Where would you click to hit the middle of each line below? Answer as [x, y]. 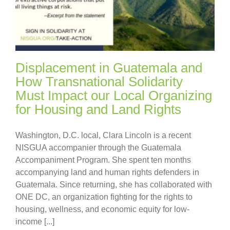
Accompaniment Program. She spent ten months [103, 160]
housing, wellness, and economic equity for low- [102, 209]
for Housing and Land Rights [98, 109]
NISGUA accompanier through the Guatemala [98, 147]
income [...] [35, 221]
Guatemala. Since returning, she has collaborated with [114, 184]
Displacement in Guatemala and [109, 68]
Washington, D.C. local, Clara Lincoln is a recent [103, 135]
